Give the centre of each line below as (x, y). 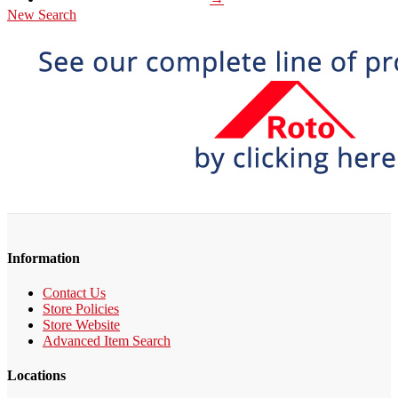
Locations (36, 376)
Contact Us (74, 293)
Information (44, 258)
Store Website (81, 325)
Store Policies (81, 309)
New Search (42, 14)
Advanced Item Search (107, 341)
